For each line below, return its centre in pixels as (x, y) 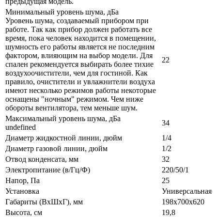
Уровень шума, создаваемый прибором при (77, 21)
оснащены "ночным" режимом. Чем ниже (74, 99)
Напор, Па (23, 181)
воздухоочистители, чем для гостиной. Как (77, 73)
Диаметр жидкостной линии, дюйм (64, 138)
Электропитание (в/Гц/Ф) (48, 170)
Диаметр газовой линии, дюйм (56, 149)
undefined (21, 127)
